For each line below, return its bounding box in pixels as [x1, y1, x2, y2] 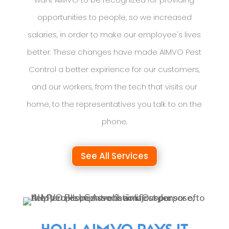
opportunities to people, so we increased [37, 12, 192, 23]
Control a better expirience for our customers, [29, 64, 200, 75]
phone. [101, 116, 127, 127]
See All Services [80, 150, 148, 163]
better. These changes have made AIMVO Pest [27, 47, 202, 58]
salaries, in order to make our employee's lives [28, 29, 201, 40]
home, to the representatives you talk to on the [27, 99, 202, 110]
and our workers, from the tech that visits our [31, 81, 197, 93]
